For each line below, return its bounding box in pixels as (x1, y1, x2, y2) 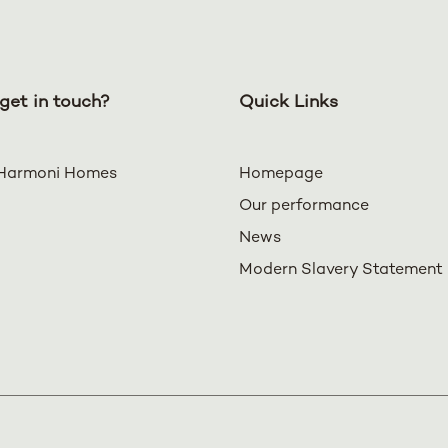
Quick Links (239, 92, 338, 112)
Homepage (239, 165, 323, 183)
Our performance (239, 197, 369, 215)
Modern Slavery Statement (239, 261, 443, 279)
